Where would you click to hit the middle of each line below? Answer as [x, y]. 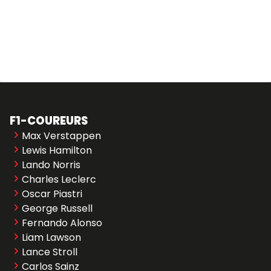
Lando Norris [51, 165]
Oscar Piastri [52, 194]
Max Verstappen [61, 136]
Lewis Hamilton [57, 150]
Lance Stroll [50, 252]
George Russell [57, 208]
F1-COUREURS [49, 121]
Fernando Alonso [62, 223]
